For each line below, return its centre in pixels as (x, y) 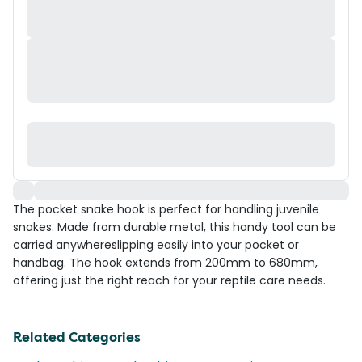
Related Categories (77, 337)
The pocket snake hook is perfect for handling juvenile (166, 209)
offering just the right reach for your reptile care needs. (169, 280)
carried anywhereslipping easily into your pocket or (156, 245)
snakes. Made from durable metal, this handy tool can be (175, 227)
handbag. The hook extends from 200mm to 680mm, (165, 263)
